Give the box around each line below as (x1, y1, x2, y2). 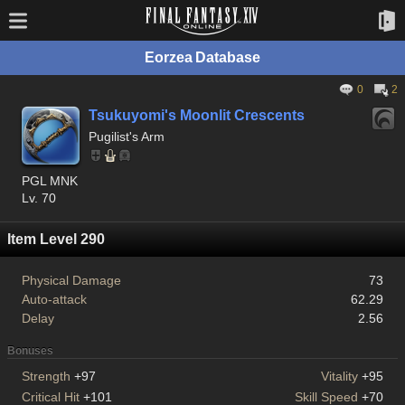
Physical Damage (22, 273, 121, 287)
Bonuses (7, 344, 53, 357)
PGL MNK (22, 174, 78, 188)
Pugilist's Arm (89, 129, 165, 144)
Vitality (321, 369, 359, 383)
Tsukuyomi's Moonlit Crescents (89, 108, 305, 123)
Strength (22, 369, 71, 383)
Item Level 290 (7, 231, 105, 247)
